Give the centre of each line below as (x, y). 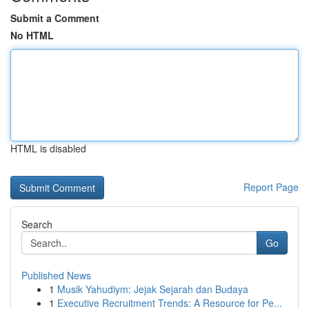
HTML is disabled (48, 148)
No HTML (32, 35)
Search (37, 224)
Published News (56, 275)
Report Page (271, 187)
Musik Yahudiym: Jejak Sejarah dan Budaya (153, 289)
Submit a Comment (55, 18)
